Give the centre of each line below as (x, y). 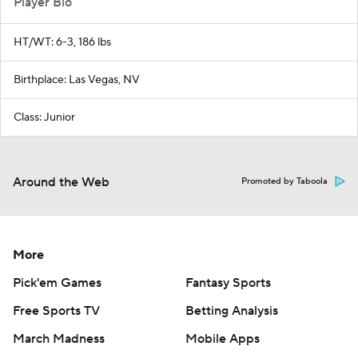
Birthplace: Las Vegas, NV (77, 80)
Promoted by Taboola (284, 182)
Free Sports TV (56, 311)
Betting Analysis (232, 311)
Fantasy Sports (228, 283)
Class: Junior (44, 118)
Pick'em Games (57, 283)
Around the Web (61, 183)
